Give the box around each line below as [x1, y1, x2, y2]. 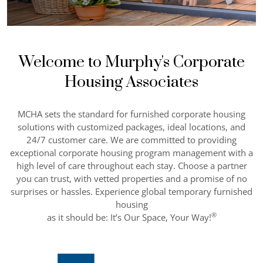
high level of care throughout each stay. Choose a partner [16, 160, 247, 171]
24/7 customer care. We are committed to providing [26, 134, 237, 146]
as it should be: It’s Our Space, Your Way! [46, 211, 211, 223]
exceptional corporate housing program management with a [10, 147, 253, 159]
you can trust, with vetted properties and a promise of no [16, 173, 247, 184]
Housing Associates [65, 72, 198, 92]
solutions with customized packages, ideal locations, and [18, 121, 245, 133]
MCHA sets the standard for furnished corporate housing [18, 108, 245, 120]
